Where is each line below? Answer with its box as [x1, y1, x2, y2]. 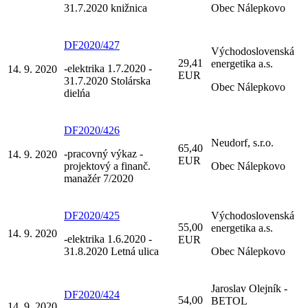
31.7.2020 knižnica [64, 1, 147, 14]
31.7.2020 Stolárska [64, 74, 151, 87]
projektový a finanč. [64, 159, 151, 172]
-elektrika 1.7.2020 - [64, 62, 152, 74]
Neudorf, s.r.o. [211, 136, 274, 148]
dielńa [64, 87, 90, 99]
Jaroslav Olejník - [211, 282, 287, 294]
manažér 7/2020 [64, 172, 133, 184]
